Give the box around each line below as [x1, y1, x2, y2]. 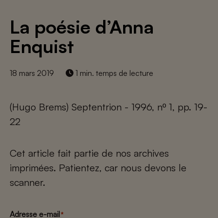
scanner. [10, 176, 45, 188]
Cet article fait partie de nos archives [10, 147, 169, 159]
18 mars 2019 [10, 68, 54, 78]
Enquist [10, 35, 74, 57]
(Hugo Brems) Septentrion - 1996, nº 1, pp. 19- [10, 101, 207, 113]
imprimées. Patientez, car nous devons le [10, 162, 186, 174]
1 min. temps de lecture [73, 68, 153, 78]
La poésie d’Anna [10, 15, 154, 38]
